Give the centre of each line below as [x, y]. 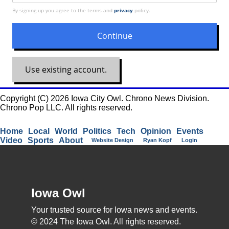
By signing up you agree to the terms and [63, 10]
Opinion [156, 131]
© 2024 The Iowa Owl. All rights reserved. [106, 222]
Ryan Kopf [157, 140]
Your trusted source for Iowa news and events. [114, 210]
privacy [123, 10]
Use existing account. [66, 70]
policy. [142, 10]
